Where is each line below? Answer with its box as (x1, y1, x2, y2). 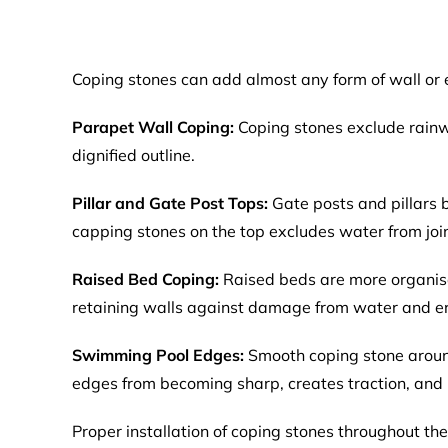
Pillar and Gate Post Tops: (72, 193, 272, 213)
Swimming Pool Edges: (72, 345, 248, 365)
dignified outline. (72, 145, 195, 165)
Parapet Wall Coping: (72, 117, 238, 137)
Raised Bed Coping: (72, 269, 223, 289)
